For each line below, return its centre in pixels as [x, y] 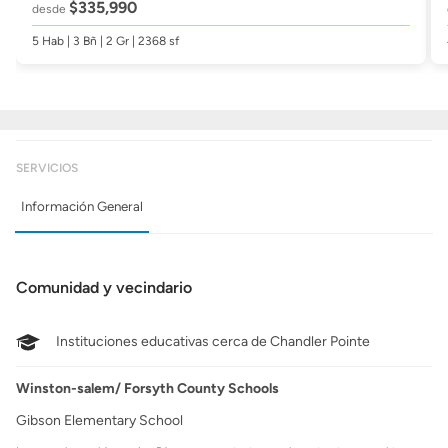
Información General [82, 206]
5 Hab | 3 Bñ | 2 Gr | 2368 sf [105, 41]
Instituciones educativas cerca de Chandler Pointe [213, 341]
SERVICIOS [47, 168]
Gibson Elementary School [99, 420]
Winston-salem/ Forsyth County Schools [147, 388]
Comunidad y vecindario [104, 287]
